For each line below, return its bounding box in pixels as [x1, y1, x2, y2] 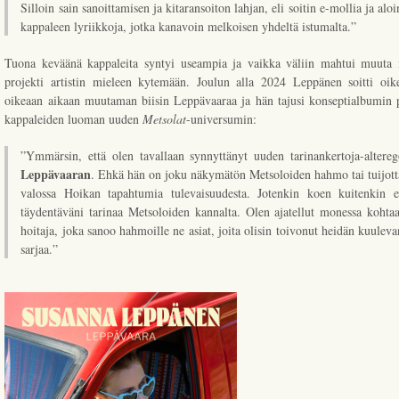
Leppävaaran [20, 165, 92, 184]
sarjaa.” [20, 240, 59, 258]
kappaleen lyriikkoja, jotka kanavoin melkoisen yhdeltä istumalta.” [20, 18, 357, 36]
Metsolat [142, 110, 187, 128]
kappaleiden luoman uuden [4, 110, 143, 128]
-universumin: [186, 110, 257, 128]
